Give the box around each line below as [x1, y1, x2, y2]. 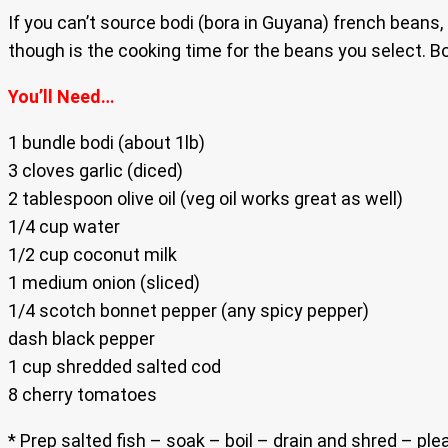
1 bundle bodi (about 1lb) [8, 132, 205, 154]
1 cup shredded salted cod [8, 356, 221, 378]
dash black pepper [8, 328, 155, 350]
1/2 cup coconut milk [8, 244, 177, 266]
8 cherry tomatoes [8, 384, 157, 406]
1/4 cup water [8, 216, 120, 238]
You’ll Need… [8, 86, 115, 108]
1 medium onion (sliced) [8, 272, 200, 294]
